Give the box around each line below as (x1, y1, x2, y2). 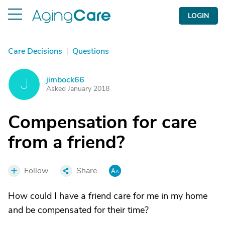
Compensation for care (8, 110, 197, 135)
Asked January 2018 (46, 84, 109, 93)
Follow (24, 165, 48, 176)
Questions (72, 46, 109, 57)
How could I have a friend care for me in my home (8, 190, 207, 202)
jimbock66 (46, 74, 84, 85)
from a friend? (8, 130, 125, 155)
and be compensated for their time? (8, 204, 149, 216)
